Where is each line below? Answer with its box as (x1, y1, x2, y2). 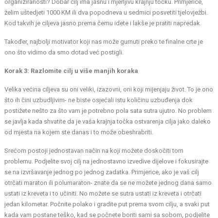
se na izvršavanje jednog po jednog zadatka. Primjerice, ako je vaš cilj (4, 168, 200, 176)
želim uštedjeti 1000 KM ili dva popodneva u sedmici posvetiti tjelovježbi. (4, 9, 208, 17)
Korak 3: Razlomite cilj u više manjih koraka (4, 67, 139, 75)
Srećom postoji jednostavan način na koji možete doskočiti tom (4, 147, 184, 155)
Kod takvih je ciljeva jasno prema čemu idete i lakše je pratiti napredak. (4, 19, 202, 27)
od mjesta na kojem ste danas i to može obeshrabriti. (4, 128, 154, 136)
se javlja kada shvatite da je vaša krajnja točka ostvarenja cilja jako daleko (4, 118, 211, 126)
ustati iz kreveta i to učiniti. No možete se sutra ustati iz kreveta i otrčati (4, 190, 202, 198)
